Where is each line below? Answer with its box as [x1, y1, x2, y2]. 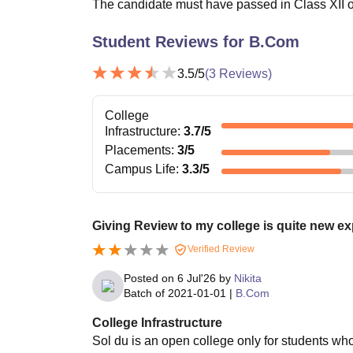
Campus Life [105, 162, 176, 176]
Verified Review [185, 243, 255, 255]
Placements [105, 143, 171, 157]
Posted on [124, 271, 177, 284]
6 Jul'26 [177, 271, 216, 284]
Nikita [234, 271, 262, 284]
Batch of [124, 286, 165, 299]
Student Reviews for [92, 33, 249, 50]
